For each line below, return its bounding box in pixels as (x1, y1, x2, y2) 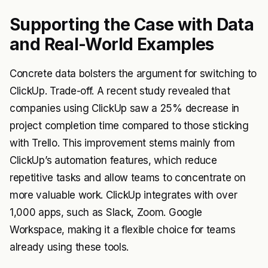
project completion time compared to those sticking (10, 120, 249, 132)
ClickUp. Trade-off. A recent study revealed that (10, 85, 230, 97)
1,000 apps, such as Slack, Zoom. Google (10, 206, 202, 218)
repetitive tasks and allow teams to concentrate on (10, 172, 246, 184)
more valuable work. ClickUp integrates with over (10, 189, 237, 201)
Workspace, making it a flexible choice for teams (10, 224, 236, 236)
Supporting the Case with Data (10, 14, 254, 35)
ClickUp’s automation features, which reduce (10, 154, 217, 166)
